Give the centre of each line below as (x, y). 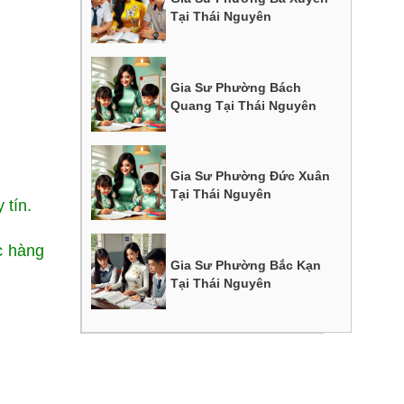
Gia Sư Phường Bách (236, 87)
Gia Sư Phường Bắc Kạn (246, 265)
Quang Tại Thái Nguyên (244, 105)
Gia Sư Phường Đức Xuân (251, 176)
